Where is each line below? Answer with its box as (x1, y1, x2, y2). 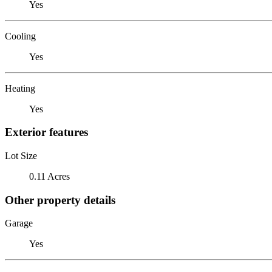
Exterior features (5, 126, 88, 139)
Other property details (5, 193, 115, 206)
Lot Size (5, 150, 37, 161)
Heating (5, 83, 35, 93)
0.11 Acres (29, 171, 70, 182)
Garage (5, 218, 33, 229)
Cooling (5, 30, 36, 41)
